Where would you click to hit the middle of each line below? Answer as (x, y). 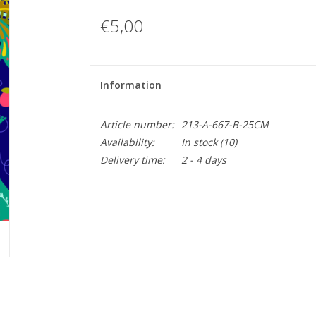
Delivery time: (132, 160)
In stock (199, 142)
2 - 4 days (203, 160)
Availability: (127, 142)
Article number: (137, 124)
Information (130, 85)
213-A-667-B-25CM (225, 124)
